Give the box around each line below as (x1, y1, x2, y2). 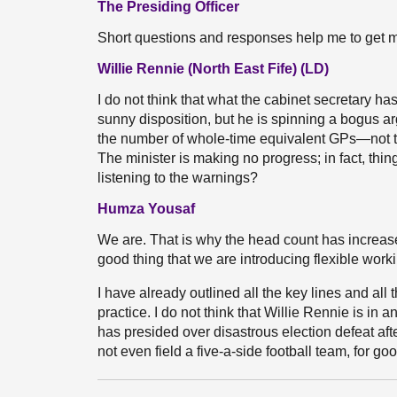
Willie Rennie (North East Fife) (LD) (97, 61, 329, 76)
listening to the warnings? (97, 170, 258, 185)
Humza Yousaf (97, 201, 195, 216)
